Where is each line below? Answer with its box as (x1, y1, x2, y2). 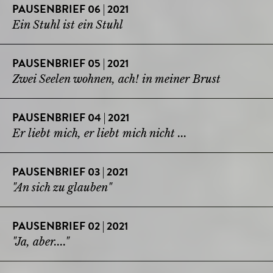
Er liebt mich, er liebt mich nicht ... (12, 126, 187, 140)
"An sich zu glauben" (12, 180, 112, 194)
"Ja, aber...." (12, 235, 69, 249)
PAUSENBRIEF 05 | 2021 (12, 58, 129, 70)
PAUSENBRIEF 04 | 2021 (12, 113, 129, 124)
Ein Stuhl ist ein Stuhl (12, 18, 123, 32)
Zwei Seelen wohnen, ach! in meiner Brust (12, 72, 221, 86)
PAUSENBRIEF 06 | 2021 (12, 4, 129, 16)
